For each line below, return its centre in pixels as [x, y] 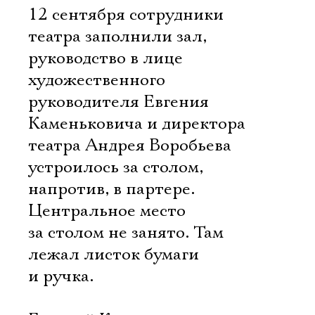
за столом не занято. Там [126, 233]
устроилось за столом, [116, 167]
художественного [97, 80]
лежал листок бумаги [114, 255]
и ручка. [61, 276]
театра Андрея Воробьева [130, 146]
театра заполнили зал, [117, 37]
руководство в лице [105, 58]
